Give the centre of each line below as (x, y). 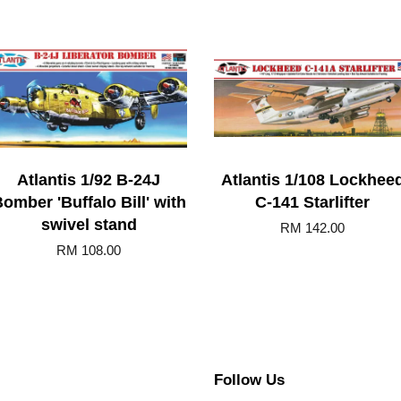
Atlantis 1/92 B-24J (89, 179)
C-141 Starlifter (312, 202)
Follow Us (249, 380)
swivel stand (89, 224)
